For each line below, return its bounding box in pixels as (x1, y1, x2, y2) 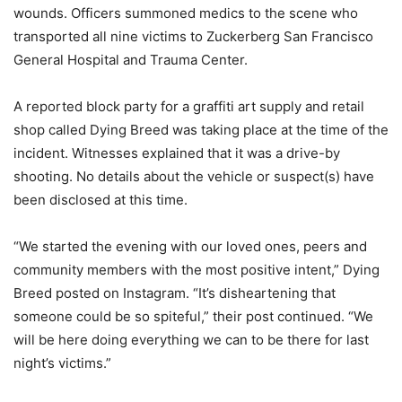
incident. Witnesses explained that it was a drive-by (13, 144, 340, 162)
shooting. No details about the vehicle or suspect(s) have (13, 167, 374, 185)
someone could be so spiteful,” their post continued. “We (13, 307, 373, 325)
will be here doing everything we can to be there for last (13, 330, 369, 348)
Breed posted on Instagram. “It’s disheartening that (13, 284, 336, 301)
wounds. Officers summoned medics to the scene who (13, 4, 358, 22)
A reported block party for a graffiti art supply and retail (13, 97, 364, 115)
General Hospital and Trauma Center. (13, 50, 248, 68)
